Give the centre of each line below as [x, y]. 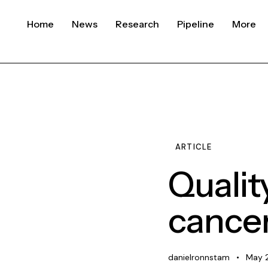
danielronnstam [199, 258]
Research [137, 24]
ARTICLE [194, 147]
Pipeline [196, 24]
